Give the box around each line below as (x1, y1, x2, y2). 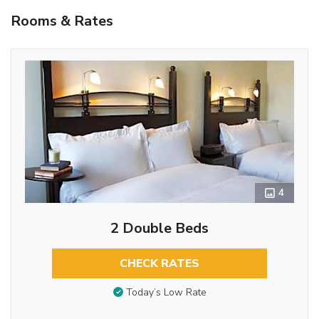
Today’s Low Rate (125, 286, 206, 300)
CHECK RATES (120, 255, 199, 271)
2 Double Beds (110, 218, 209, 238)
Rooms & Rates (11, 11, 113, 31)
